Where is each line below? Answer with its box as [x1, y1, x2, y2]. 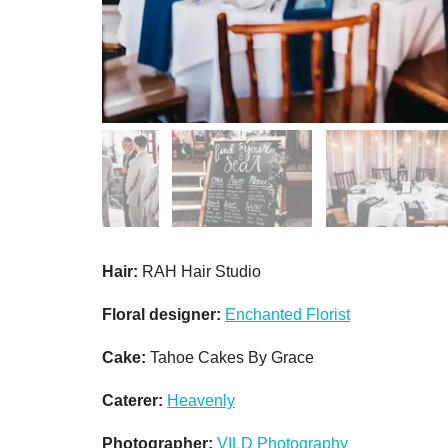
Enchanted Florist [225, 305, 350, 323]
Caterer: [102, 391, 163, 409]
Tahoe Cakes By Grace [146, 348, 314, 366]
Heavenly [167, 391, 235, 409]
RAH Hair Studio [138, 262, 261, 280]
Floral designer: [102, 305, 225, 323]
